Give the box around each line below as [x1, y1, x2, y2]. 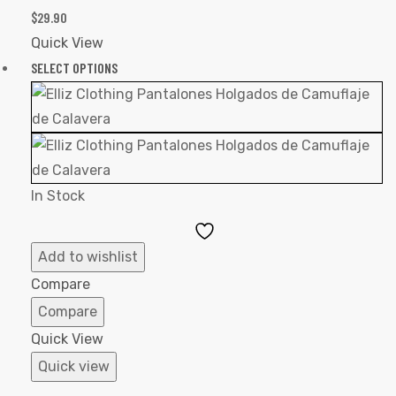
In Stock [31, 187, 85, 205]
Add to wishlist [38, 248, 138, 266]
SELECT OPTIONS [31, 59, 118, 77]
